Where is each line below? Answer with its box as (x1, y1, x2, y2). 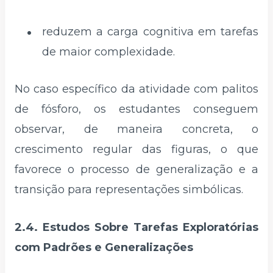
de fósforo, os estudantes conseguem (15, 102, 258, 116)
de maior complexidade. (42, 44, 175, 58)
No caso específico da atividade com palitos (15, 82, 258, 96)
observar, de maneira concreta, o (15, 122, 258, 136)
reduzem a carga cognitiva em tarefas (42, 24, 258, 38)
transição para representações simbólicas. (15, 183, 243, 197)
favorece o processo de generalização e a (15, 163, 258, 177)
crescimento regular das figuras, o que (15, 143, 258, 157)
